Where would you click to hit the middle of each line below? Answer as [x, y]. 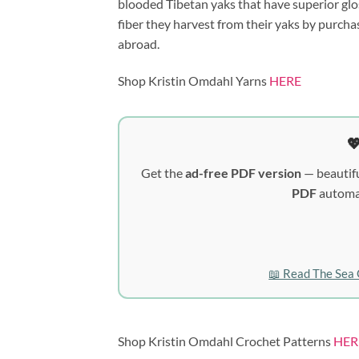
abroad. [139, 43]
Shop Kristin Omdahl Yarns [194, 80]
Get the [163, 172]
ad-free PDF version [243, 172]
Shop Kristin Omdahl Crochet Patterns [226, 341]
